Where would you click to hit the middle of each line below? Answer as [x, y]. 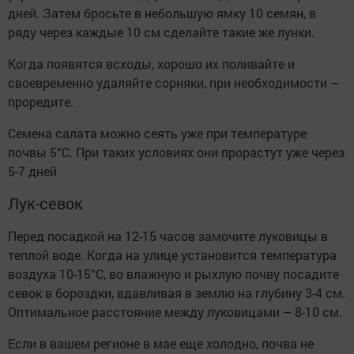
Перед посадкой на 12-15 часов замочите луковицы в [168, 235]
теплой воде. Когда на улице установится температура [172, 254]
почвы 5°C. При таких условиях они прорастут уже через [176, 152]
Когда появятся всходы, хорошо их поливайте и [151, 63]
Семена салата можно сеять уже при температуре [157, 133]
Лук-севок [45, 203]
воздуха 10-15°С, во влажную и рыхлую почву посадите [173, 273]
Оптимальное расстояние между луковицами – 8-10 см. [175, 311]
